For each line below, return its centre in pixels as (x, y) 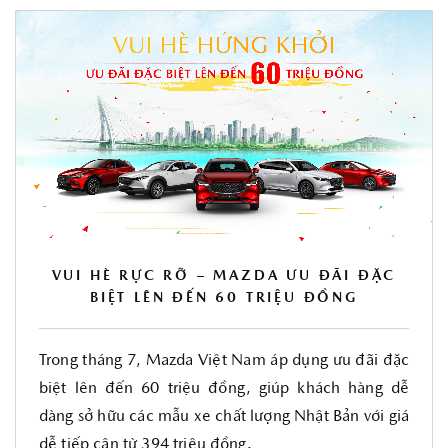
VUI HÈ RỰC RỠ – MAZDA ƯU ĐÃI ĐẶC (224, 276)
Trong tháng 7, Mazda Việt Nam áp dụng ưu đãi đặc (224, 361)
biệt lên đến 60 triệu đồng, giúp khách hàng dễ (224, 389)
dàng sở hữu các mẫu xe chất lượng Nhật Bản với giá (224, 417)
